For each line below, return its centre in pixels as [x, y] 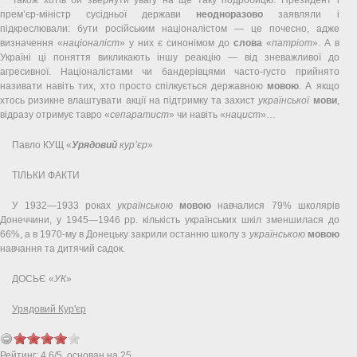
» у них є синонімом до [176, 43]
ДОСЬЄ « [33, 279]
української [284, 100]
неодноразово [230, 14]
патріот [292, 43]
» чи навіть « [197, 114]
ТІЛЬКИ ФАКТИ [46, 175]
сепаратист [139, 114]
